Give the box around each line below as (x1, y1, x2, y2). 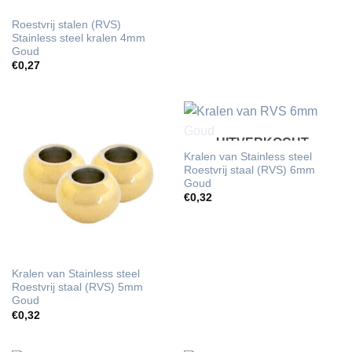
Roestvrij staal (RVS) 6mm (183, 163, 315, 176)
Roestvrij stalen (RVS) (11, 18, 121, 31)
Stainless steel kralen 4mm (11, 31, 145, 44)
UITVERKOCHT (215, 135, 309, 149)
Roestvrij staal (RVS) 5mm (11, 281, 143, 294)
